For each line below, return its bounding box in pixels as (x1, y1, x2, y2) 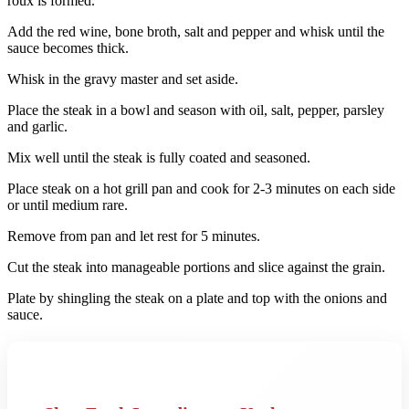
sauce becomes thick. (7, 40, 129, 56)
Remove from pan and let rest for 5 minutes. (7, 228, 260, 244)
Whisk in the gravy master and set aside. (7, 71, 238, 87)
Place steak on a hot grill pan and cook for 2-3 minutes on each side (7, 181, 395, 196)
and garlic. (7, 119, 68, 134)
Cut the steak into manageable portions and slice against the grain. (7, 259, 385, 275)
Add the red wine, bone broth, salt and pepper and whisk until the (7, 24, 384, 39)
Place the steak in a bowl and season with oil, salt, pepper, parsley (7, 102, 384, 118)
